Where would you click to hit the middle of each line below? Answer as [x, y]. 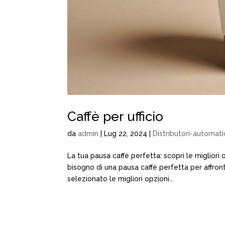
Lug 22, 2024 [126, 133]
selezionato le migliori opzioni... [121, 179]
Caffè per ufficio [116, 116]
